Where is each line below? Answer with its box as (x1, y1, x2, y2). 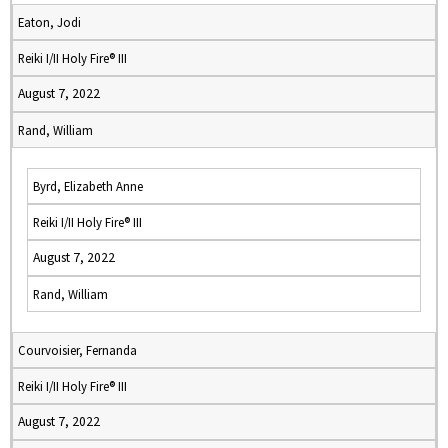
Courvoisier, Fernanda (18, 342, 137, 358)
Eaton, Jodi (18, 14, 81, 30)
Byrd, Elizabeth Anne (33, 178, 143, 194)
